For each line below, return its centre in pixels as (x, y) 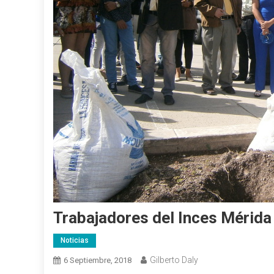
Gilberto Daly (174, 260)
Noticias (75, 240)
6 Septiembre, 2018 (98, 260)
